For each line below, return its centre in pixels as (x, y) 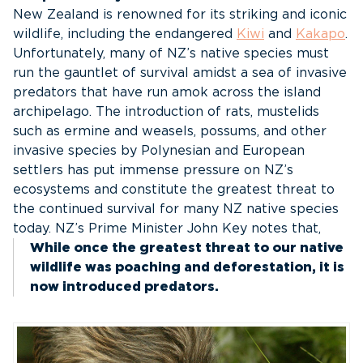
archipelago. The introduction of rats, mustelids (166, 112)
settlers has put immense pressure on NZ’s (153, 170)
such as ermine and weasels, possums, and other (170, 131)
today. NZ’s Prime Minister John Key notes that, (167, 228)
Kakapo (320, 34)
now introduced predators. (124, 287)
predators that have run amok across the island (167, 92)
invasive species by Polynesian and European (159, 151)
